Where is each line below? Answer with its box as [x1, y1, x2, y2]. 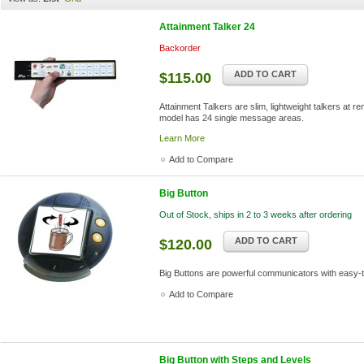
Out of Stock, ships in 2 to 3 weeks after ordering [159, 210, 352, 219]
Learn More [159, 133, 205, 143]
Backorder [159, 43, 201, 53]
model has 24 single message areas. [159, 113, 304, 123]
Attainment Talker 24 [159, 21, 255, 32]
